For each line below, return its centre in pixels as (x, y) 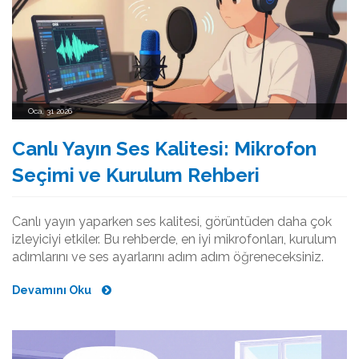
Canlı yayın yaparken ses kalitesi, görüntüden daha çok (172, 221)
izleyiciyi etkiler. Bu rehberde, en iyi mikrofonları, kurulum (174, 239)
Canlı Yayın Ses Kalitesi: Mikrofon (164, 148)
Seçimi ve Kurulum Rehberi (136, 175)
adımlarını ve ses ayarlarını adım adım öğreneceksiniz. (168, 256)
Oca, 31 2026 (50, 111)
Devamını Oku (53, 290)
